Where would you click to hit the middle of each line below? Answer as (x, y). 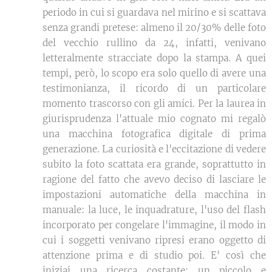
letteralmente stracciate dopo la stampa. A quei (154, 58)
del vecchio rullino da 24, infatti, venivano (154, 43)
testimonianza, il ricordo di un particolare (154, 89)
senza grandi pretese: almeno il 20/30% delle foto (154, 28)
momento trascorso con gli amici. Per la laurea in (154, 104)
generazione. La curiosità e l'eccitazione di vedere (154, 149)
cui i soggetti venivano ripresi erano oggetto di (154, 240)
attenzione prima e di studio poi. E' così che (154, 256)
